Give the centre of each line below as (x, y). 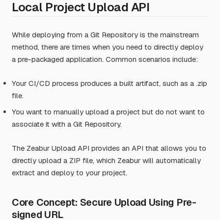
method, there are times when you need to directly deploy (108, 47)
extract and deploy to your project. (69, 173)
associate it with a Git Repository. (67, 124)
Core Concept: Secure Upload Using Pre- (104, 202)
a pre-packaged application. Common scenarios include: (105, 59)
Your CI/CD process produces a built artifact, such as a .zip (110, 83)
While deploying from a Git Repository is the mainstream (105, 35)
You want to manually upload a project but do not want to (108, 112)
